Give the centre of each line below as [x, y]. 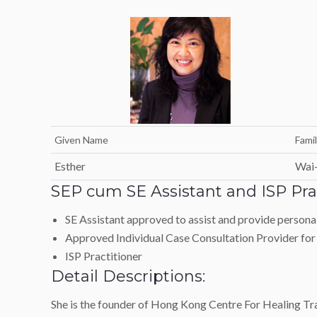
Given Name [81, 140]
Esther [70, 166]
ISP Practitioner [104, 256]
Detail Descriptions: [128, 276]
